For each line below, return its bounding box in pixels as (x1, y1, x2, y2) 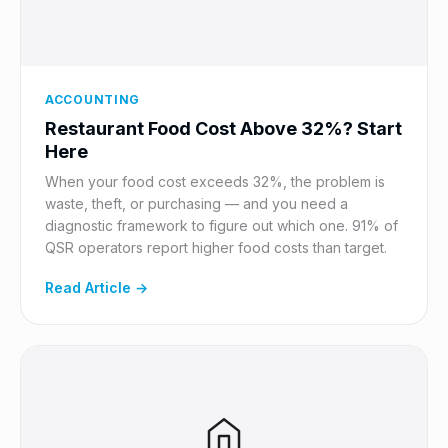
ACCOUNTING (45, 92, 141, 107)
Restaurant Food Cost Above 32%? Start (45, 118, 402, 139)
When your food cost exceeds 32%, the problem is (45, 173, 385, 190)
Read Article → (45, 279, 148, 296)
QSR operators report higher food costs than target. (45, 239, 387, 256)
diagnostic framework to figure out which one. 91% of (45, 217, 398, 234)
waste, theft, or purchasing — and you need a (45, 195, 348, 212)
